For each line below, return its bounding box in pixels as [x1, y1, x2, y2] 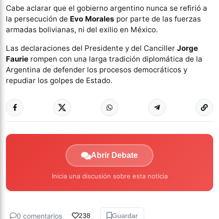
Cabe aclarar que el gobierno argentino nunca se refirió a [6, 3, 207, 13]
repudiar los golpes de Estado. [6, 76, 112, 85]
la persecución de [6, 14, 70, 23]
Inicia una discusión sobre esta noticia [51, 172, 168, 180]
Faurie [6, 54, 28, 64]
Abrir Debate [91, 151, 138, 159]
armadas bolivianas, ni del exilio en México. [6, 25, 158, 34]
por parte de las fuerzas [114, 14, 201, 23]
